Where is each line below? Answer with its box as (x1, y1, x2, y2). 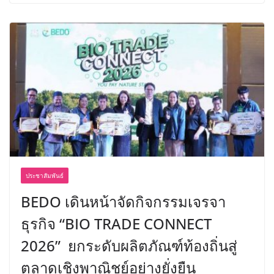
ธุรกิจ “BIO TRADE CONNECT (21, 213, 212, 234)
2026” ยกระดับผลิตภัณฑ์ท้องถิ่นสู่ (21, 235, 237, 256)
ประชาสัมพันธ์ (26, 171, 64, 180)
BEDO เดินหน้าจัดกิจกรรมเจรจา (21, 191, 226, 212)
